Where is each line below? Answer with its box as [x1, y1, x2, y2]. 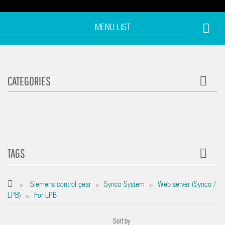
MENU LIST [94, 24, 131, 33]
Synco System [104, 181, 145, 189]
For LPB [34, 192, 57, 200]
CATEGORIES [8, 74, 51, 88]
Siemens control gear [30, 181, 91, 189]
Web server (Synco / [158, 181, 215, 189]
